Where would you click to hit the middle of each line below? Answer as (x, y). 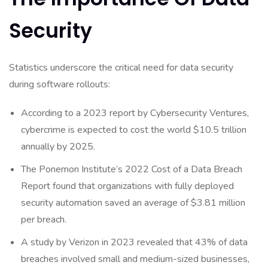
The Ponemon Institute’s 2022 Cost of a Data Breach (132, 169)
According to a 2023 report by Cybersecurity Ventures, (135, 113)
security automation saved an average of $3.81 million (133, 203)
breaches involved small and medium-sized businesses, (135, 259)
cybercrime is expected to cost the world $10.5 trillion (134, 130)
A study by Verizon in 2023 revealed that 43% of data (134, 242)
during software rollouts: (60, 84)
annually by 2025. (58, 147)
